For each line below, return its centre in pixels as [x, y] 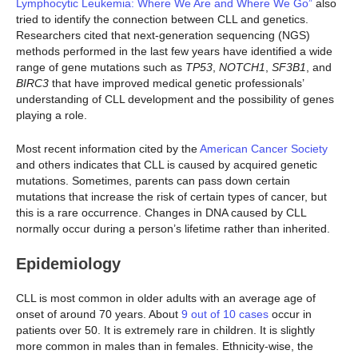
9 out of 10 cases [225, 314]
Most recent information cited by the [108, 149]
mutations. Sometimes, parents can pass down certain [153, 181]
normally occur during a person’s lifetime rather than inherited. [175, 229]
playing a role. [53, 115]
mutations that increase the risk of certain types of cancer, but [171, 197]
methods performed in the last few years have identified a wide [174, 51]
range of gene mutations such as [101, 67]
